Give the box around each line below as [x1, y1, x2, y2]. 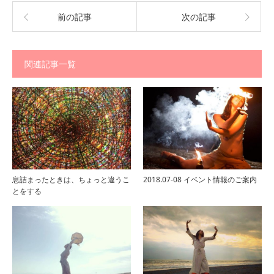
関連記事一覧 [24, 58, 76, 70]
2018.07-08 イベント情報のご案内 [143, 174, 257, 185]
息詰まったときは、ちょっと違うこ [12, 174, 130, 185]
